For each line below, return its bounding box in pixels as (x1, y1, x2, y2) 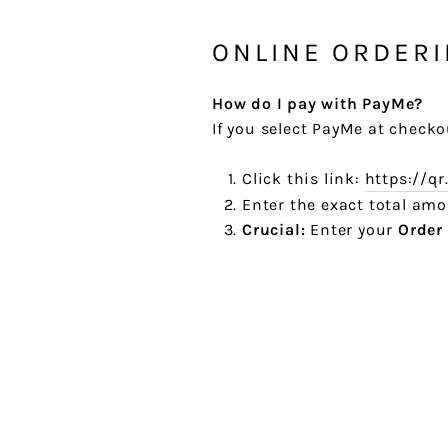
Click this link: (242, 169, 365, 189)
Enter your (305, 220, 399, 240)
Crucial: (242, 220, 306, 240)
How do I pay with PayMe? (212, 94, 424, 114)
